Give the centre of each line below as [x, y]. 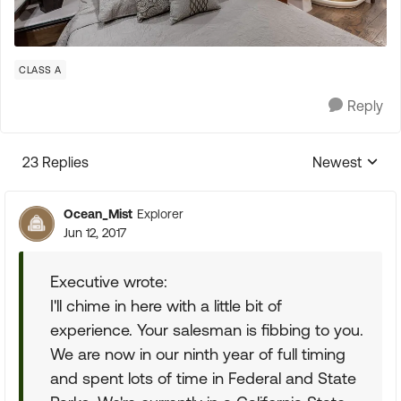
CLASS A [40, 69]
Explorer [160, 214]
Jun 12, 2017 [95, 232]
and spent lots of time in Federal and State [203, 378]
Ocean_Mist [98, 213]
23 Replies [55, 162]
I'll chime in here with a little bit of [166, 305]
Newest [337, 162]
